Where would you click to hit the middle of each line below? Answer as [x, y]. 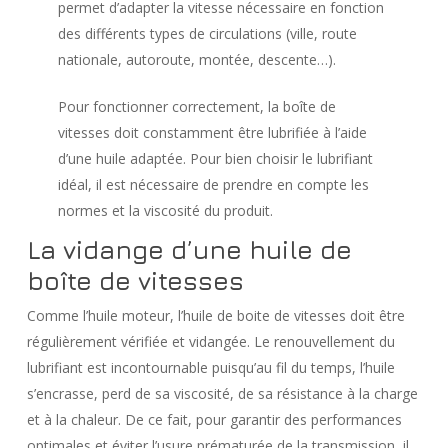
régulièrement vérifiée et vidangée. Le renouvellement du [210, 341]
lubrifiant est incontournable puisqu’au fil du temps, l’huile [210, 367]
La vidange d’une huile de [189, 249]
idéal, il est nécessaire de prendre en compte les [214, 184]
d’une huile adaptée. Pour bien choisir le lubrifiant [216, 158]
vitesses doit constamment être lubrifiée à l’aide [213, 132]
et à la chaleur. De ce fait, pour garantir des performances [214, 419]
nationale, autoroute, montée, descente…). [197, 59]
